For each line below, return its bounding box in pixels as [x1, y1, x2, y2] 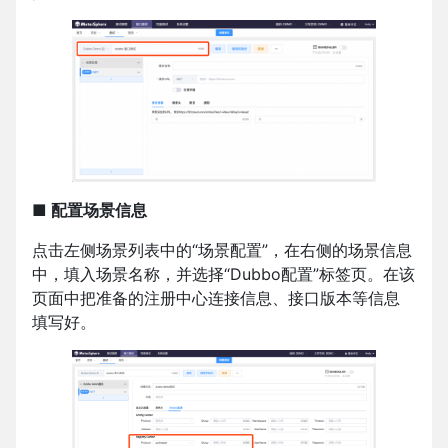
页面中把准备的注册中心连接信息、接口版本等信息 [32, 287, 400, 308]
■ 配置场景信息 [32, 199, 147, 220]
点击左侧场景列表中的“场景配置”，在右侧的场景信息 [32, 239, 412, 260]
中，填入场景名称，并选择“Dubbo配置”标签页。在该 [32, 263, 415, 284]
